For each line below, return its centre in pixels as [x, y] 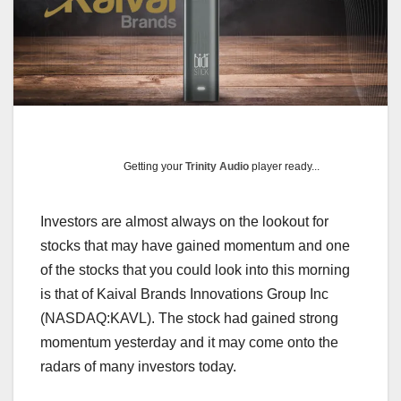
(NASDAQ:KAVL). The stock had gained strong [189, 319]
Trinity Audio [218, 167]
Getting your [155, 167]
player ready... [285, 167]
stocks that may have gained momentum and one [195, 246]
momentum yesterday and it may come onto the [189, 343]
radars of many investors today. [138, 367]
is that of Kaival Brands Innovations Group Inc [184, 294]
